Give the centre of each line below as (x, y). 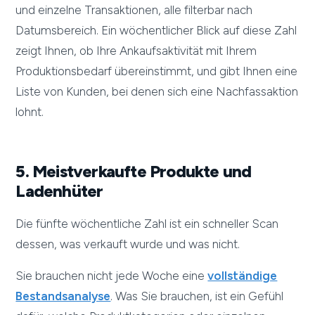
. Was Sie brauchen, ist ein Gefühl (197, 296)
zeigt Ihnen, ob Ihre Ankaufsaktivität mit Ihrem (136, 51)
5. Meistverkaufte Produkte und (134, 172)
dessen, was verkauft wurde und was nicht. (128, 244)
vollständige (243, 276)
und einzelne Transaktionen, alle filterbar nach (134, 10)
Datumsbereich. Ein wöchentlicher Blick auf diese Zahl (156, 31)
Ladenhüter (59, 191)
